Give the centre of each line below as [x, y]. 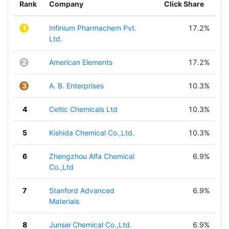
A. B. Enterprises [76, 86]
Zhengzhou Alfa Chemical [92, 156]
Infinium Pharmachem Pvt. [93, 28]
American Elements [81, 62]
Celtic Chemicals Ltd [83, 109]
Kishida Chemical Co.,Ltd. [92, 133]
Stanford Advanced [82, 190]
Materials [64, 201]
